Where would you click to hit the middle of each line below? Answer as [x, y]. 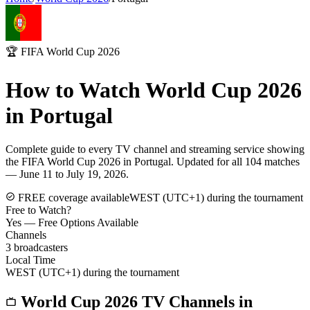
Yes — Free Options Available [72, 223]
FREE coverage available [72, 198]
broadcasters [39, 248]
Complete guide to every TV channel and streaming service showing [155, 149]
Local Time [30, 260]
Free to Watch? [38, 210]
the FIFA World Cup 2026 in [70, 162]
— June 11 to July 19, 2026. [67, 174]
